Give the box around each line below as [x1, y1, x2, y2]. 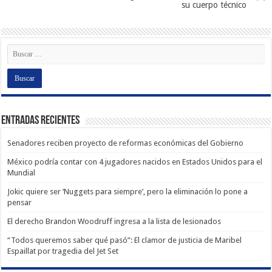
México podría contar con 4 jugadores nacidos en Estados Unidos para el [7, 157, 263, 166]
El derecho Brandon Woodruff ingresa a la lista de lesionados [7, 216, 222, 226]
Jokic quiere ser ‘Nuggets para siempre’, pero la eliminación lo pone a [7, 186, 248, 196]
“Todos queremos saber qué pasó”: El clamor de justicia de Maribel [7, 235, 242, 245]
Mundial [7, 168, 36, 177]
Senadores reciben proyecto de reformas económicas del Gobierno [7, 138, 244, 148]
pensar [7, 197, 32, 207]
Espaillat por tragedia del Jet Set [7, 246, 119, 256]
